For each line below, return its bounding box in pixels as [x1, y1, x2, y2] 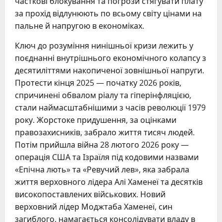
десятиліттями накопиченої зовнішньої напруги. [15, 65, 204, 76]
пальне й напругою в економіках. [15, 20, 144, 32]
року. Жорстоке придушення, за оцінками [15, 114, 176, 126]
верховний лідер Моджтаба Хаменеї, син [15, 201, 172, 213]
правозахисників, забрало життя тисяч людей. [15, 127, 195, 138]
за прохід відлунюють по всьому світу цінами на [15, 8, 202, 19]
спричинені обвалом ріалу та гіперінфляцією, [15, 90, 191, 101]
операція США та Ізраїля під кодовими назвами [15, 152, 199, 163]
